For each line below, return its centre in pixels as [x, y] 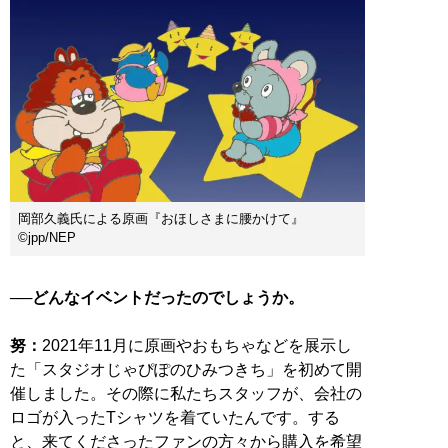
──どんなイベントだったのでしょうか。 [157, 297]
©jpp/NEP [47, 237]
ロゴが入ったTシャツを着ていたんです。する [175, 417]
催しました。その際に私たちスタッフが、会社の [186, 393]
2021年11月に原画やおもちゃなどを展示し [197, 345]
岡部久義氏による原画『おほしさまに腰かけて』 [167, 218]
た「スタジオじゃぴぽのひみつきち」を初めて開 [186, 369]
